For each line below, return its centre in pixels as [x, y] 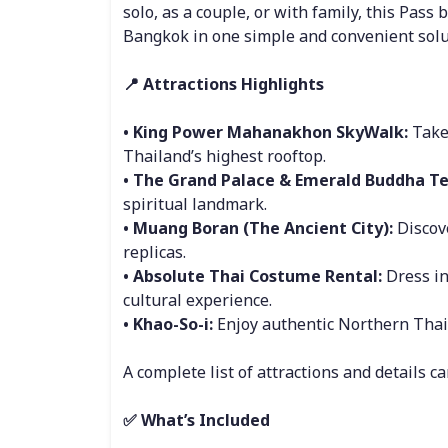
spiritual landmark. [194, 204]
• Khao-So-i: [167, 324]
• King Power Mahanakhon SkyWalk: [265, 132]
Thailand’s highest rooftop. [224, 156]
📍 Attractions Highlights [223, 84]
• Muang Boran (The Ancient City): [257, 228]
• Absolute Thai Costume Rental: [252, 276]
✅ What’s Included [196, 420]
